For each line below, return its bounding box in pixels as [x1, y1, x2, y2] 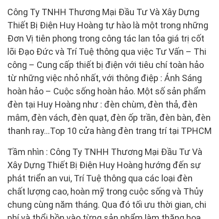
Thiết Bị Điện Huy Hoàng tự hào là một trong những [7, 20, 208, 30]
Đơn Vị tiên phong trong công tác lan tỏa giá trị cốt [7, 33, 204, 44]
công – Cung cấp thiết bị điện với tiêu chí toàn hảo [7, 59, 204, 70]
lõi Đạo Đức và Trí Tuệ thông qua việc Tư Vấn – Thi [7, 46, 206, 57]
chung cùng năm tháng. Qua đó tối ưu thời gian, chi [7, 199, 206, 210]
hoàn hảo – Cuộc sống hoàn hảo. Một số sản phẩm [7, 86, 206, 96]
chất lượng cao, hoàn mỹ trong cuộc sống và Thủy [7, 186, 203, 197]
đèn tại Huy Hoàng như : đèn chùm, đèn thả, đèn [7, 99, 197, 109]
